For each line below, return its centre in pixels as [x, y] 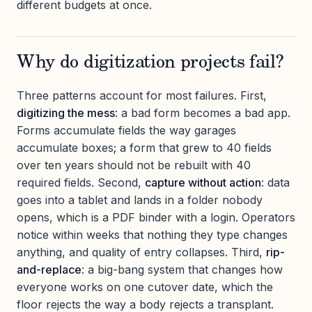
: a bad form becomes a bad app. [203, 112]
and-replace [49, 269]
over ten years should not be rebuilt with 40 [134, 165]
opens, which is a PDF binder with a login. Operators [156, 217]
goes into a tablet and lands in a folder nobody [140, 200]
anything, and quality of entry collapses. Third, [141, 252]
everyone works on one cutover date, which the [145, 287]
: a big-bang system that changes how [182, 269]
